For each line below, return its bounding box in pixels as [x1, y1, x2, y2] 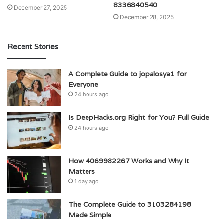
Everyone [68, 80, 98, 89]
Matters [68, 167, 95, 176]
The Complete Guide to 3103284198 [68, 200, 191, 209]
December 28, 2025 [120, 13, 174, 21]
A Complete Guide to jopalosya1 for [68, 69, 187, 79]
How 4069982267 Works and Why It [68, 156, 189, 166]
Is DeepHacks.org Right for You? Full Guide [68, 113, 209, 122]
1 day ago [74, 178, 99, 185]
